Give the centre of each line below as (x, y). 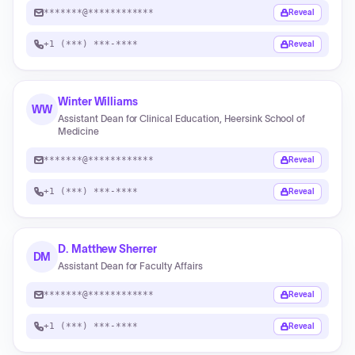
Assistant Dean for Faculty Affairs (130, 266)
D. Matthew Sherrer (107, 249)
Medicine (78, 131)
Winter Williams (98, 101)
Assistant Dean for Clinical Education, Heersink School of (182, 118)
